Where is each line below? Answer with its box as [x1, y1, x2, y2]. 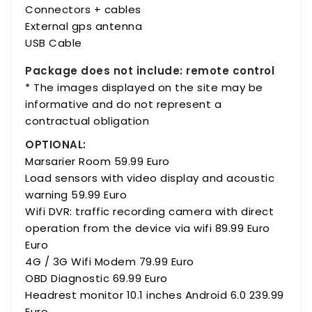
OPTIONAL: [25, 136, 86, 152]
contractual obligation [25, 113, 149, 128]
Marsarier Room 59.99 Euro [25, 153, 170, 169]
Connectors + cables [25, 1, 141, 17]
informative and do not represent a [25, 96, 221, 111]
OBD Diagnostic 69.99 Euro [25, 270, 168, 286]
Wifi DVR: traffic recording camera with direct [25, 203, 274, 219]
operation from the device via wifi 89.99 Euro [25, 220, 270, 235]
